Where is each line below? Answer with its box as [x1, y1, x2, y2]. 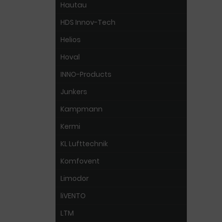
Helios [60, 35, 81, 45]
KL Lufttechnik [60, 139, 108, 149]
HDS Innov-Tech [60, 17, 115, 27]
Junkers [60, 87, 87, 97]
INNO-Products [60, 69, 111, 79]
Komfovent [60, 156, 100, 166]
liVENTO [60, 191, 86, 201]
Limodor [60, 173, 89, 183]
